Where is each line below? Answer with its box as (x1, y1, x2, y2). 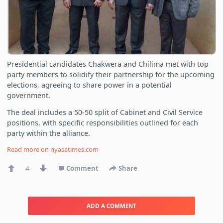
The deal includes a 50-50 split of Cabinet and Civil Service (7, 108, 203, 117)
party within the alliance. (7, 128, 91, 138)
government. (7, 91, 51, 101)
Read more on (7, 145, 51, 154)
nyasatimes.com (50, 145, 99, 154)
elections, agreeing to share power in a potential (7, 80, 172, 90)
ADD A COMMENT (87, 202, 136, 210)
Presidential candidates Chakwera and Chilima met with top (7, 59, 209, 69)
